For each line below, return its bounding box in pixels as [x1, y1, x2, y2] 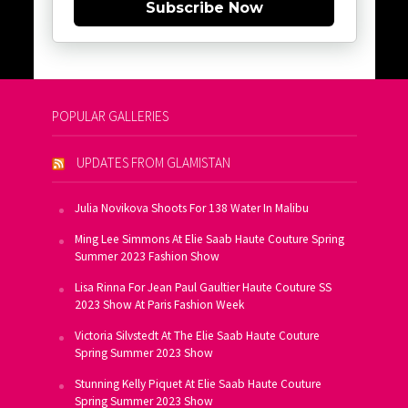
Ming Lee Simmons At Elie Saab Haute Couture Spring [74, 230, 344, 247]
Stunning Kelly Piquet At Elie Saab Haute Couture [74, 375, 321, 392]
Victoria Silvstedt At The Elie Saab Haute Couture [74, 327, 320, 343]
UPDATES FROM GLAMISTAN [76, 153, 230, 171]
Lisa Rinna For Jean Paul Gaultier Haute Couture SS [74, 279, 331, 295]
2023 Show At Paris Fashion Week [74, 296, 244, 312]
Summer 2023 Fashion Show [74, 248, 219, 264]
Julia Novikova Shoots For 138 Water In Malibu [74, 199, 309, 216]
